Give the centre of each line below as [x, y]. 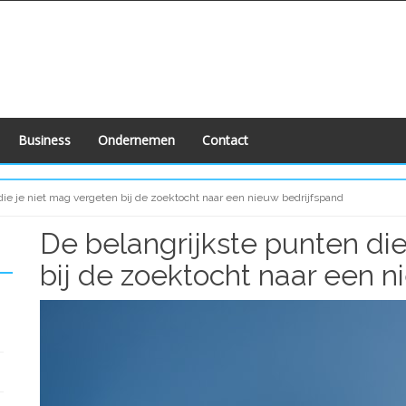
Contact [225, 140]
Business [44, 140]
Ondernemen [136, 140]
